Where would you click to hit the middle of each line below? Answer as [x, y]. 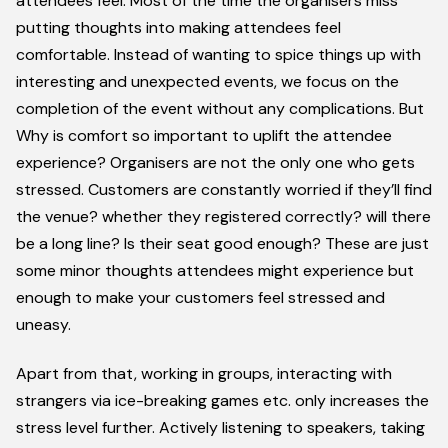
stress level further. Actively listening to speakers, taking [220, 428]
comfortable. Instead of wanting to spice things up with [218, 54]
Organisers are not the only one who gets [262, 162]
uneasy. [43, 324]
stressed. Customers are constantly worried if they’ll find [224, 189]
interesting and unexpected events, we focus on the [207, 81]
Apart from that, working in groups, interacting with [204, 374]
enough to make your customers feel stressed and [200, 297]
